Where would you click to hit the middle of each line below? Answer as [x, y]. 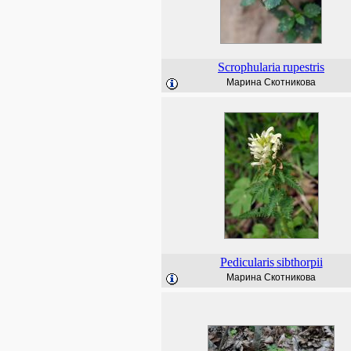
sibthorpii [299, 262]
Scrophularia [249, 67]
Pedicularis [247, 262]
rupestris [304, 67]
